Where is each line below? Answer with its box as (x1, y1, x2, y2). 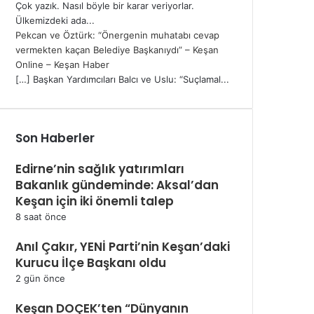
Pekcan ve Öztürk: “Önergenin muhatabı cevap (15, 29, 219, 41)
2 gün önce (15, 272, 65, 284)
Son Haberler (15, 129, 95, 146)
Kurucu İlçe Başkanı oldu (15, 254, 166, 271)
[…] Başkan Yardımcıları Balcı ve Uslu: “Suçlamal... (15, 73, 229, 85)
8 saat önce (15, 210, 67, 222)
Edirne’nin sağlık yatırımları (15, 160, 184, 177)
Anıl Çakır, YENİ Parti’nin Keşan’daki (15, 238, 230, 255)
